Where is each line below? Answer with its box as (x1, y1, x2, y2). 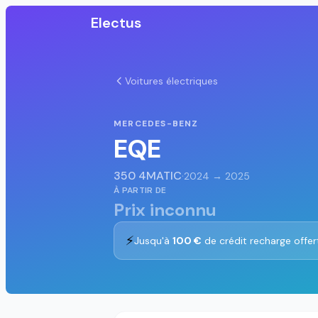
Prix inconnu (114, 199, 216, 221)
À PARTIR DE (114, 185, 167, 196)
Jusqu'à (134, 234, 172, 247)
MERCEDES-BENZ (114, 118, 199, 129)
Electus (91, 13, 141, 32)
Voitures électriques (125, 75, 218, 87)
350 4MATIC (114, 168, 182, 183)
